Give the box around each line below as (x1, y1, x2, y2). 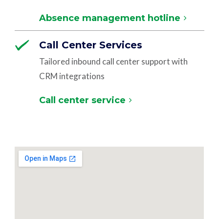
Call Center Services (39, 39, 143, 51)
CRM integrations (39, 71, 105, 81)
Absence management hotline (39, 13, 181, 23)
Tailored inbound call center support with (39, 56, 188, 66)
